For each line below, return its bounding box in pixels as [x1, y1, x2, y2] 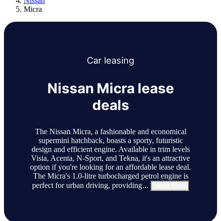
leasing [102, 55, 134, 66]
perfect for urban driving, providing [32, 181, 142, 190]
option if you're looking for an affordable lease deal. [30, 163, 191, 172]
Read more [154, 182, 185, 190]
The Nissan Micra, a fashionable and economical [35, 127, 186, 136]
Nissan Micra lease [47, 80, 174, 97]
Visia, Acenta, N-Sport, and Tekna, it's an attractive [31, 154, 190, 163]
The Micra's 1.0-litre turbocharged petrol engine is [33, 172, 188, 181]
